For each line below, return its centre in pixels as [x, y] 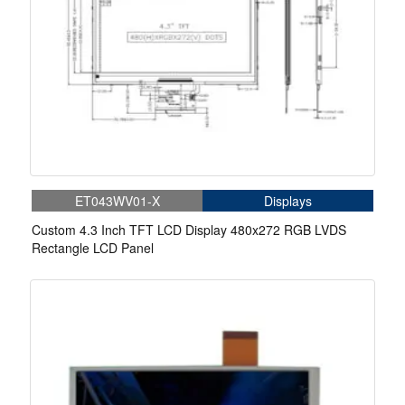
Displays [288, 201]
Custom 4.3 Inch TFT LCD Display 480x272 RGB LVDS [189, 230]
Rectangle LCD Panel [93, 248]
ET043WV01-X [117, 201]
